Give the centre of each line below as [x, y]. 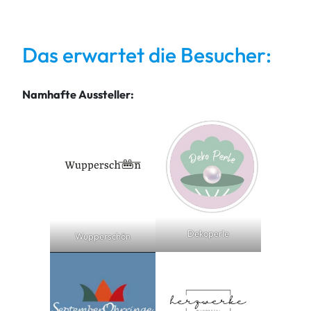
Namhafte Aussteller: [78, 95]
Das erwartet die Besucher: [147, 55]
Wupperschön [103, 236]
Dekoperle [208, 234]
